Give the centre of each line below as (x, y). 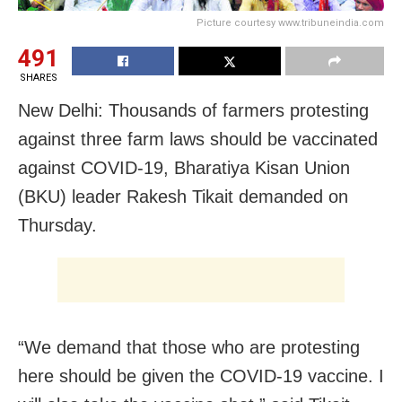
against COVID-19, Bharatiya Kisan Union (184, 167)
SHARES (38, 77)
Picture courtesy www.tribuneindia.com (290, 22)
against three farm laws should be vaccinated (198, 139)
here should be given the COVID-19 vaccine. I (201, 376)
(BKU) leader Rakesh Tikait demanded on (183, 196)
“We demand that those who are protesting (189, 347)
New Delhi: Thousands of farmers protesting (193, 110)
